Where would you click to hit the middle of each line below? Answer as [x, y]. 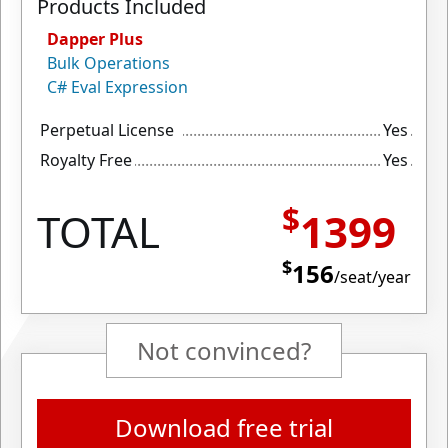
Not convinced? [224, 350]
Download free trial [224, 427]
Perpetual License [107, 130]
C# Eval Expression [117, 87]
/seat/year [372, 277]
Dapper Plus [95, 39]
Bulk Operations [108, 63]
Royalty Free [86, 160]
